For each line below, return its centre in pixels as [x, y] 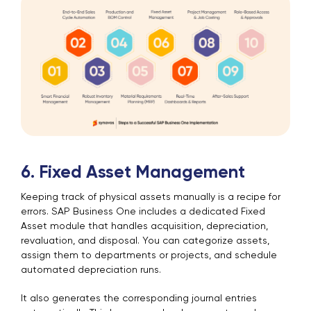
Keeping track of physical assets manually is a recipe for [151, 197]
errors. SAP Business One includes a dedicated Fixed [143, 212]
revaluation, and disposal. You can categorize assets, [145, 241]
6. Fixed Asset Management [133, 174]
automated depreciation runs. [91, 270]
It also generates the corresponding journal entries [139, 299]
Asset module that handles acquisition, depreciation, [144, 227]
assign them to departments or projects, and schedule [149, 256]
